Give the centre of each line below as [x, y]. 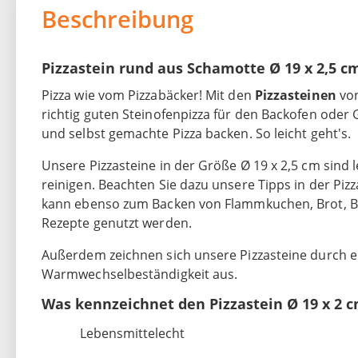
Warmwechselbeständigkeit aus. [140, 274]
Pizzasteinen [295, 95]
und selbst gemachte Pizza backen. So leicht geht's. [197, 134]
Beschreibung [117, 19]
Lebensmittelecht [132, 334]
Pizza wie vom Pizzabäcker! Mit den [148, 95]
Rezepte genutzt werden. [117, 223]
